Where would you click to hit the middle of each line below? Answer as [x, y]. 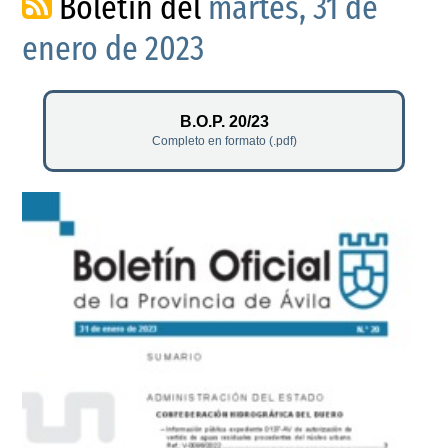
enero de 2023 [113, 49]
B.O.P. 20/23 [224, 121]
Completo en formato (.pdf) [224, 140]
